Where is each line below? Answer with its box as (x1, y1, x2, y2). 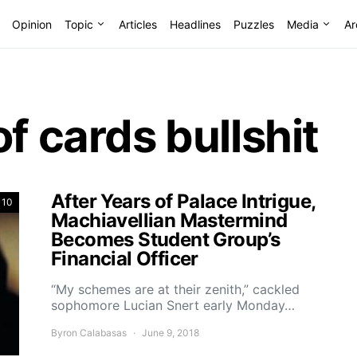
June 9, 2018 (142, 327, 199, 339)
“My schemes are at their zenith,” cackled (51, 281, 300, 297)
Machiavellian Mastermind (51, 209, 288, 232)
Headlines (169, 17, 221, 31)
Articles (118, 17, 157, 31)
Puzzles (233, 17, 274, 31)
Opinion (11, 17, 52, 31)
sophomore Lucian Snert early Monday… (51, 297, 295, 313)
